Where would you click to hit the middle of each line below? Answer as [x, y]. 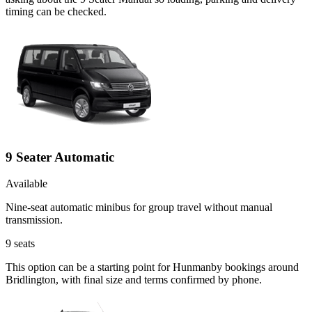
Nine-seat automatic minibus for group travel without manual [139, 208]
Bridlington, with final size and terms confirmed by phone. [134, 280]
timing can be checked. [56, 11]
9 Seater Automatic [60, 157]
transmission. [34, 220]
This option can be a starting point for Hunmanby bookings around [152, 267]
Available [26, 184]
